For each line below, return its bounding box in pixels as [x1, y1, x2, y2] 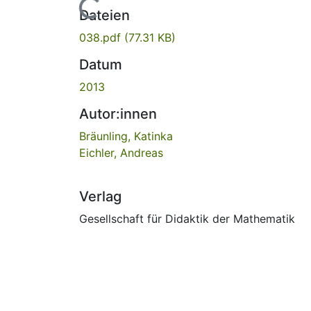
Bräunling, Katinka [79, 128, 173, 143]
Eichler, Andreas [79, 145, 163, 160]
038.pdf [79, 30, 124, 44]
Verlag [79, 187, 121, 205]
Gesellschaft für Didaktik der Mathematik [79, 211, 295, 226]
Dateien [79, 6, 130, 24]
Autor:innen [79, 105, 157, 122]
